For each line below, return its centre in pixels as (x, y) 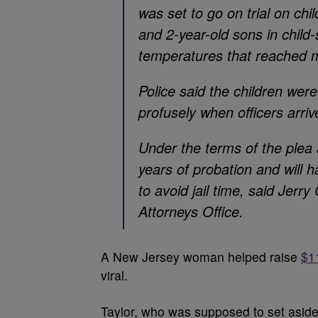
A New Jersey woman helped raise (201, 257)
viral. (114, 275)
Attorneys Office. (191, 211)
